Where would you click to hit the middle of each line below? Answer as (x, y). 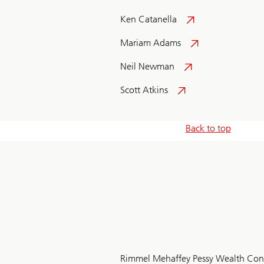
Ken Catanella (148, 19)
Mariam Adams (151, 43)
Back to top (208, 128)
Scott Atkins (144, 90)
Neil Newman (147, 67)
